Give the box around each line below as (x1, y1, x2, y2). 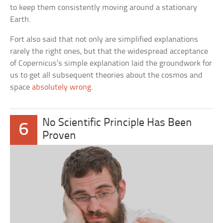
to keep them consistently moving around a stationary (10, 3, 198, 12)
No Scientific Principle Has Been (42, 117, 193, 129)
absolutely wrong (32, 83, 92, 92)
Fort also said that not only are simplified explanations (10, 35, 199, 44)
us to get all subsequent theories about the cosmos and (10, 71, 203, 80)
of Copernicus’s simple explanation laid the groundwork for (10, 59, 213, 68)
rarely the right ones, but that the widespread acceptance (10, 47, 209, 56)
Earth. (10, 15, 31, 24)
